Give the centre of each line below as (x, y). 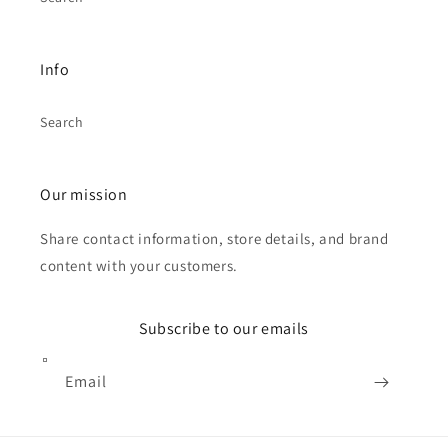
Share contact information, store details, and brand (214, 238)
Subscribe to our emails (224, 328)
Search (62, 122)
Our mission (84, 194)
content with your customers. (139, 265)
